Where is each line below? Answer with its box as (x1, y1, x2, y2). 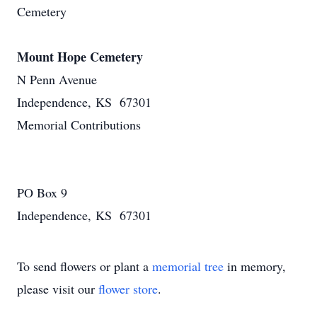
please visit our (17, 280, 98, 297)
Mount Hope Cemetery (17, 47, 143, 66)
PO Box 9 (17, 184, 67, 201)
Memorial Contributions (17, 116, 141, 133)
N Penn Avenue (17, 71, 97, 88)
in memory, (224, 258, 286, 275)
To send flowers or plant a (17, 258, 152, 275)
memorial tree (152, 258, 224, 275)
